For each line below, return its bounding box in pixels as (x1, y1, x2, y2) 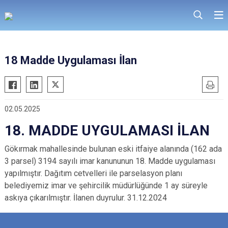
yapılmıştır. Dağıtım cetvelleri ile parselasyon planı (5, 168, 182, 178)
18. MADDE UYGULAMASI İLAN (5, 122, 210, 139)
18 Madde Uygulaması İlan (5, 54, 137, 67)
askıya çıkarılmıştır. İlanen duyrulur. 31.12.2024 (5, 193, 167, 203)
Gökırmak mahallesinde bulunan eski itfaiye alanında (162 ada (5, 144, 222, 154)
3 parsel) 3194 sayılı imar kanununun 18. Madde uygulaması (5, 156, 215, 166)
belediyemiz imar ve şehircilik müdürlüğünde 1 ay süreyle (5, 181, 208, 190)
